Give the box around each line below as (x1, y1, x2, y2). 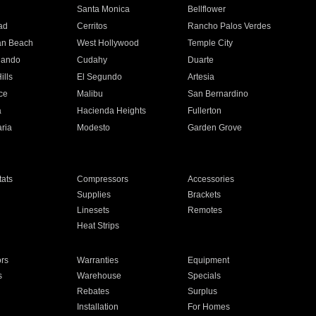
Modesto (76, 123, 110, 133)
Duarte (188, 55, 214, 65)
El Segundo (76, 72, 122, 82)
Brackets (188, 190, 221, 200)
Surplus (188, 286, 218, 296)
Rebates (76, 286, 109, 296)
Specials (188, 271, 221, 281)
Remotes (188, 205, 223, 215)
